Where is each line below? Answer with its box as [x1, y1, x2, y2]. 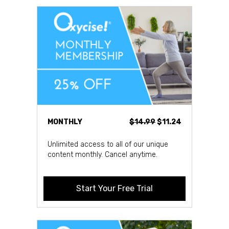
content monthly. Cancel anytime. [48, 150, 157, 159]
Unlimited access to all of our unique [48, 140, 168, 149]
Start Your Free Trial [76, 184, 153, 193]
